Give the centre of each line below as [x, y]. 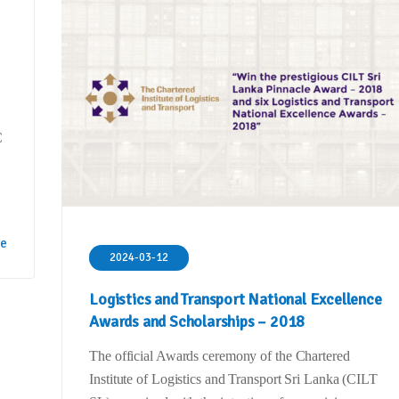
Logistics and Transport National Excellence [236, 300]
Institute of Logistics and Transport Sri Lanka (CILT [233, 379]
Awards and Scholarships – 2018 [197, 322]
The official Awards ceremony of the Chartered [220, 356]
